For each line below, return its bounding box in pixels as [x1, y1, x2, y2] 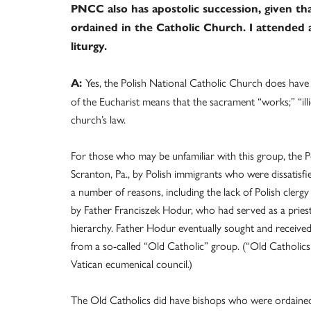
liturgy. [71, 40, 107, 53]
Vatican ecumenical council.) [71, 255, 192, 271]
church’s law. [71, 111, 126, 127]
